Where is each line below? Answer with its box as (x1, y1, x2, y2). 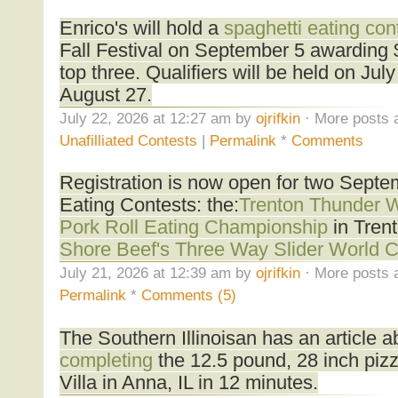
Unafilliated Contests (59, 131, 197, 149)
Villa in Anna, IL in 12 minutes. (59, 371, 318, 394)
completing (59, 349, 153, 371)
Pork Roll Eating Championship (59, 217, 328, 239)
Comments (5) (140, 286, 236, 305)
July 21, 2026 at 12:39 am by (59, 264, 256, 283)
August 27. (59, 84, 152, 106)
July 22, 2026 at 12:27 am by (59, 108, 256, 127)
